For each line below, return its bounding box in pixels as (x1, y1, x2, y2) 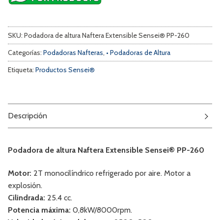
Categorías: (8, 48, 43, 57)
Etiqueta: (8, 65, 35, 74)
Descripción (8, 111, 47, 121)
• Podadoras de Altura (106, 48, 170, 57)
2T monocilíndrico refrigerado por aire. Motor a (33, 168, 191, 178)
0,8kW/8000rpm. (73, 205, 132, 215)
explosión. (8, 181, 42, 191)
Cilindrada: (8, 193, 47, 203)
